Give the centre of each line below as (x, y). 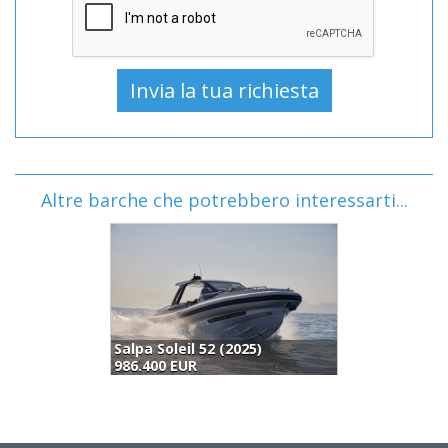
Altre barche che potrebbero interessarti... (224, 200)
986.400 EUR (155, 365)
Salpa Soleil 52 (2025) (188, 348)
